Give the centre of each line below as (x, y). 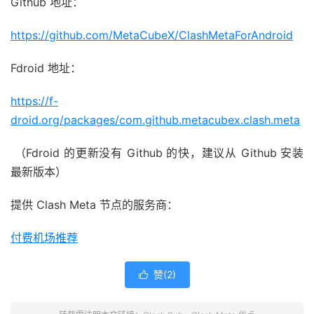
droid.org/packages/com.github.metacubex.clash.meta (155, 120)
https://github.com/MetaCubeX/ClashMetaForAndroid (152, 35)
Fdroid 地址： (46, 68)
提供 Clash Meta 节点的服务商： (94, 205)
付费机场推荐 (44, 238)
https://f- (34, 101)
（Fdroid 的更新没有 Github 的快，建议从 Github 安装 (157, 153)
